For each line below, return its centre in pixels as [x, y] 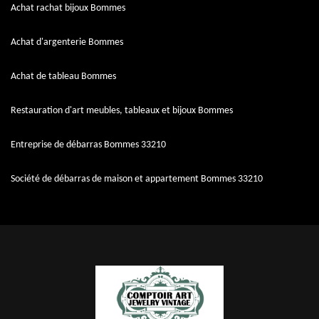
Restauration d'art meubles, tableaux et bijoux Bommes [122, 111]
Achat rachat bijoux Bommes [68, 8]
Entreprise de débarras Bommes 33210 [88, 145]
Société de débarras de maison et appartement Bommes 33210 [137, 179]
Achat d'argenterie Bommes [67, 42]
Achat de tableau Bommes [63, 77]
